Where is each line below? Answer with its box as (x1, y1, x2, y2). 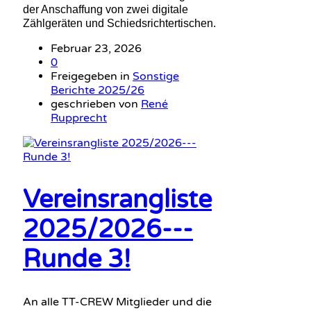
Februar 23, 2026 (51, 42, 142, 56)
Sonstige (133, 69, 179, 84)
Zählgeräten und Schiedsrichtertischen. (23, 17, 216, 30)
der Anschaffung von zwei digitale (23, 3, 188, 16)
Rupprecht (51, 111, 107, 126)
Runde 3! (23, 244, 131, 274)
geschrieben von (51, 97, 141, 112)
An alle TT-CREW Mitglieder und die (23, 294, 212, 309)
